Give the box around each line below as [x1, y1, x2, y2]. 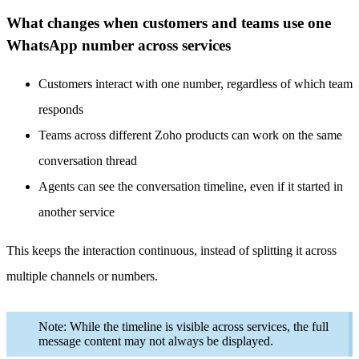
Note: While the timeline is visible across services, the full [38, 320, 329, 334]
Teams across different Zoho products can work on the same [38, 128, 342, 143]
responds [38, 103, 83, 117]
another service [38, 205, 115, 220]
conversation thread [38, 154, 137, 168]
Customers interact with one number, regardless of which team [38, 77, 353, 91]
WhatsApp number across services [6, 36, 235, 54]
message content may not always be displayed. [38, 334, 283, 349]
